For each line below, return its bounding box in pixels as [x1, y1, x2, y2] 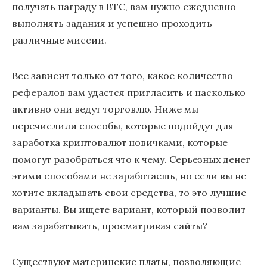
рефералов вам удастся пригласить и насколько [12, 86, 246, 98]
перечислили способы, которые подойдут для [12, 120, 234, 132]
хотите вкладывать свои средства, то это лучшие [12, 187, 246, 198]
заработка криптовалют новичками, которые [12, 136, 228, 148]
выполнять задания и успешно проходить [12, 17, 212, 29]
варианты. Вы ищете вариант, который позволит [12, 203, 246, 215]
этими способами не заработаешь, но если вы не [12, 170, 246, 182]
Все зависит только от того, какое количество [12, 70, 233, 82]
